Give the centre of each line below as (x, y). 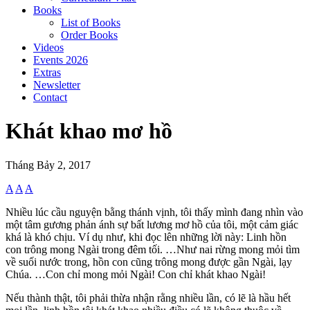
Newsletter (57, 85)
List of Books (91, 22)
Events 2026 (61, 60)
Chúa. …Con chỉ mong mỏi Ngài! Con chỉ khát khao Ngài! (136, 274)
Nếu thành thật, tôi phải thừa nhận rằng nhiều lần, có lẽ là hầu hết (148, 298)
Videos (48, 47)
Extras (47, 72)
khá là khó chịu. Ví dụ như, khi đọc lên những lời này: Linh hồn (146, 237)
